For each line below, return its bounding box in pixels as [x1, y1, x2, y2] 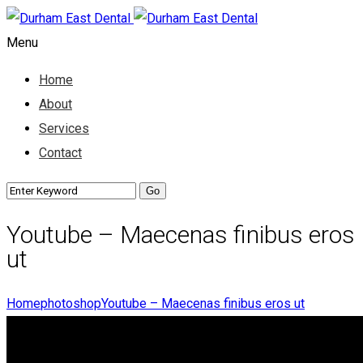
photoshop [41, 295, 101, 311]
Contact [39, 145, 82, 160]
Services [39, 121, 89, 136]
